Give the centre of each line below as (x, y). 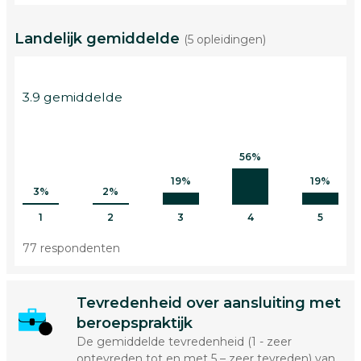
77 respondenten (71, 248)
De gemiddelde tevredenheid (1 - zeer (184, 342)
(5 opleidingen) (225, 39)
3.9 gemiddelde (73, 97)
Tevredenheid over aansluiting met (208, 303)
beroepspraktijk (134, 323)
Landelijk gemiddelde (99, 39)
